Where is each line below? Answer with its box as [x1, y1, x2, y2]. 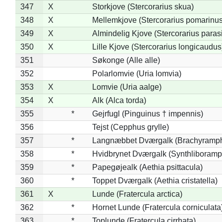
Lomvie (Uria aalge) [92, 82, 162, 91]
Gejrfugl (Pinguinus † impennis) [92, 109, 203, 118]
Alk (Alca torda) [92, 96, 146, 105]
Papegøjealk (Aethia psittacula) [92, 163, 203, 171]
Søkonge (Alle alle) [92, 55, 160, 64]
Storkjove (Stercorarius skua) [92, 2, 194, 11]
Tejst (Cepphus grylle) [92, 122, 169, 131]
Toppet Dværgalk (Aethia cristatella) [92, 176, 218, 185]
